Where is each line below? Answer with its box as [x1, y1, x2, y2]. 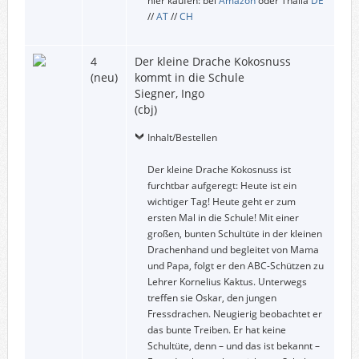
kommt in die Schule [134, 69, 244, 85]
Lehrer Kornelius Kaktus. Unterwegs [147, 274, 307, 288]
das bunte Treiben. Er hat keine [147, 322, 286, 337]
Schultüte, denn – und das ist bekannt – [147, 338, 320, 353]
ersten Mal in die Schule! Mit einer [147, 210, 299, 224]
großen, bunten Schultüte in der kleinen [147, 226, 322, 240]
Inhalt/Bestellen [147, 130, 217, 144]
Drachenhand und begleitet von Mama [147, 242, 319, 256]
